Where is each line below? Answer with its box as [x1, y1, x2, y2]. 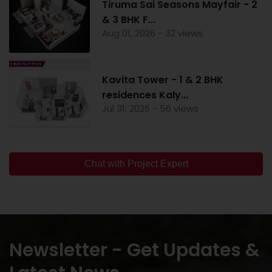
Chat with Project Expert [84, 158, 188, 169]
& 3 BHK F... [101, 13, 155, 27]
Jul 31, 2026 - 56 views [101, 101, 199, 115]
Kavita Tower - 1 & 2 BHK [101, 72, 223, 87]
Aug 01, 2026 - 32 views [101, 27, 203, 40]
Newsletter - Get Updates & [9, 237, 260, 263]
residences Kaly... [101, 87, 188, 102]
